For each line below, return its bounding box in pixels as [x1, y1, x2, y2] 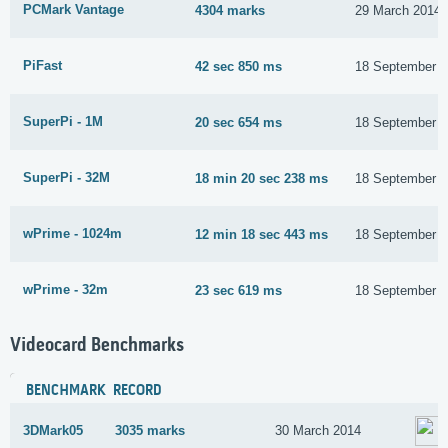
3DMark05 [23, 422, 83, 438]
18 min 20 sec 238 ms [195, 170, 329, 186]
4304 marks [195, 2, 266, 18]
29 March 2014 [355, 2, 442, 18]
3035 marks [115, 423, 186, 439]
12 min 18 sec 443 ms [195, 226, 329, 242]
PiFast [23, 58, 62, 74]
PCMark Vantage [23, 2, 124, 18]
